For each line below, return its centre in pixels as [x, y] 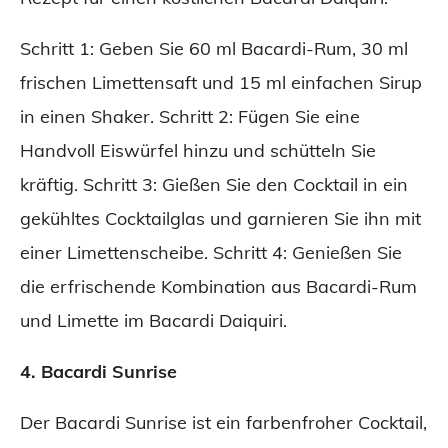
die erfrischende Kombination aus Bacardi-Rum [218, 287]
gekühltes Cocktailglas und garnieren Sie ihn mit [220, 219]
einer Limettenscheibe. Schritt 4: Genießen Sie [211, 253]
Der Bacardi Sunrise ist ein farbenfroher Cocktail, [223, 423]
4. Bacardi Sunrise [98, 372]
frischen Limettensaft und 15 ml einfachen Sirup [221, 83]
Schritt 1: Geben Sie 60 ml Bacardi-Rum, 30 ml [214, 49]
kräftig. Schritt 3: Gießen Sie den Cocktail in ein [214, 185]
